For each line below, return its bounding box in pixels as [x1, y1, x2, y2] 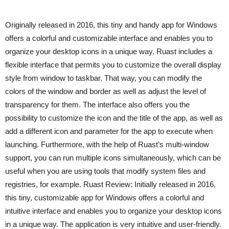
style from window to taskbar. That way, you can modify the [5, 73, 202, 82]
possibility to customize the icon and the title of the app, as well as [5, 113, 223, 122]
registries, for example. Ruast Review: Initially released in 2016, [5, 179, 216, 189]
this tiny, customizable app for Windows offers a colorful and [5, 193, 204, 202]
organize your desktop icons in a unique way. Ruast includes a [5, 47, 212, 56]
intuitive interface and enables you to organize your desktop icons [5, 206, 222, 215]
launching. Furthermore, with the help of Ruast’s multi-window [5, 140, 209, 149]
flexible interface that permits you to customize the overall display [5, 60, 221, 69]
